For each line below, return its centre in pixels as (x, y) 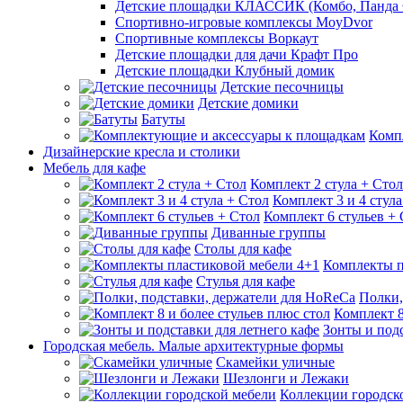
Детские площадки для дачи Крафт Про (237, 54)
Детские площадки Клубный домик (225, 71)
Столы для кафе (243, 249)
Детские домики (248, 103)
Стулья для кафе (246, 281)
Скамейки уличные (275, 362)
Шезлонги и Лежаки (286, 378)
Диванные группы (269, 233)
